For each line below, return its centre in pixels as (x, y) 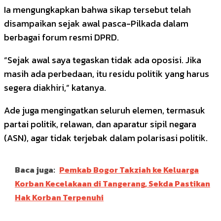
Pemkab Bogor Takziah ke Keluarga (129, 169)
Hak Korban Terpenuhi (59, 197)
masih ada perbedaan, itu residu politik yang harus (107, 74)
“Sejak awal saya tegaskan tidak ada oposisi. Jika (103, 60)
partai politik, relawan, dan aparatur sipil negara (100, 124)
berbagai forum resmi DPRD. (61, 37)
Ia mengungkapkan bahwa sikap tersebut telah (97, 9)
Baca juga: (35, 169)
